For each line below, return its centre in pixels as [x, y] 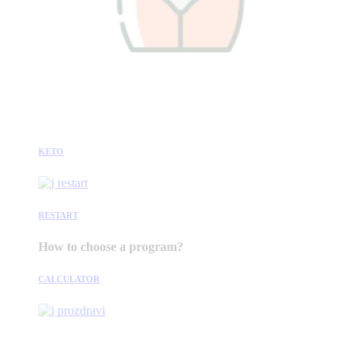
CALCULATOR [69, 279]
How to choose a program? [111, 246]
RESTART [58, 215]
